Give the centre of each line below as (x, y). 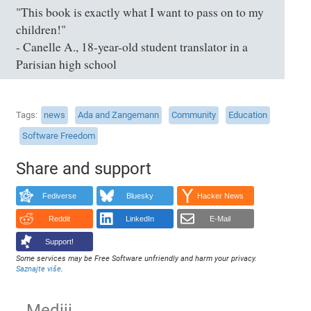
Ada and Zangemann (119, 115)
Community (194, 115)
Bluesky (140, 196)
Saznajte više (39, 269)
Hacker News (220, 196)
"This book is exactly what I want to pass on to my (140, 12)
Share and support (84, 168)
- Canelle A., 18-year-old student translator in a (132, 47)
